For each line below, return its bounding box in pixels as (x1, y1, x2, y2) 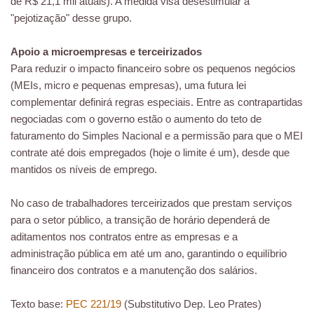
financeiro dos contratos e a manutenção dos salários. (11, 264, 257, 277)
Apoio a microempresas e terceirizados (11, 46, 202, 58)
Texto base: (11, 298, 66, 310)
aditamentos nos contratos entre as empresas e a (11, 231, 238, 243)
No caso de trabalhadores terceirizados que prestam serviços (11, 197, 292, 210)
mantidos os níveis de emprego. (11, 163, 157, 176)
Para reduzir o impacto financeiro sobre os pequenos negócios (11, 62, 296, 75)
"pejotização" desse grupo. (11, 12, 132, 25)
